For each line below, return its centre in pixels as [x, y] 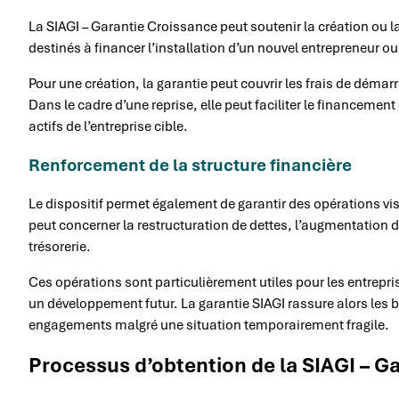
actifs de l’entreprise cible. [108, 126]
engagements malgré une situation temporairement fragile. [209, 325]
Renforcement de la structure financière [190, 165]
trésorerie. [60, 246]
